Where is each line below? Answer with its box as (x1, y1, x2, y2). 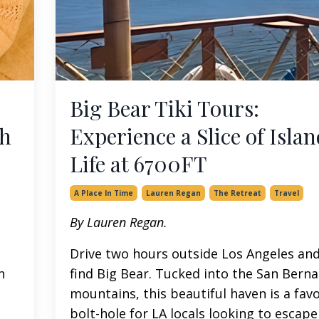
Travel (273, 187, 299, 198)
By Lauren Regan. (69, 213, 167, 231)
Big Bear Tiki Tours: (69, 93, 259, 122)
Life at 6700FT (69, 149, 207, 178)
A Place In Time (73, 187, 133, 198)
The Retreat (213, 187, 261, 198)
